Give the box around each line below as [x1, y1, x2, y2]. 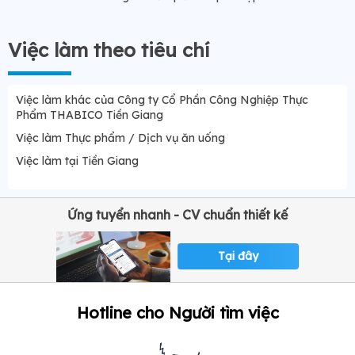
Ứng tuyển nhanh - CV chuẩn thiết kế [67, 206, 288, 223]
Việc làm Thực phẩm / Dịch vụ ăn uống [16, 130, 225, 145]
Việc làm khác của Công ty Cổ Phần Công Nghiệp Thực [16, 92, 308, 107]
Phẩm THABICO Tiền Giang [16, 107, 163, 122]
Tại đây [218, 249, 258, 264]
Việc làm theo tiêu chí [8, 37, 209, 62]
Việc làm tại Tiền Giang [16, 153, 139, 168]
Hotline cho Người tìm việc [76, 302, 279, 323]
